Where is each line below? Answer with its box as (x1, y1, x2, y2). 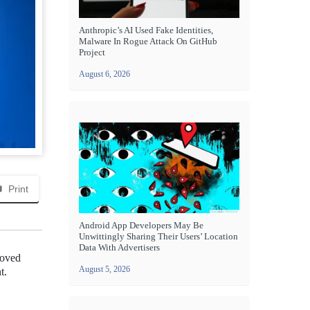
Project (79, 47, 105, 58)
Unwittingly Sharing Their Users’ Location (79, 230, 238, 241)
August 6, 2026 (79, 69, 130, 80)
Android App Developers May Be (79, 219, 203, 230)
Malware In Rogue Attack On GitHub (79, 36, 217, 47)
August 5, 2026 (79, 264, 130, 274)
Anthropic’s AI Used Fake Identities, (79, 25, 213, 36)
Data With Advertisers (79, 241, 160, 253)
